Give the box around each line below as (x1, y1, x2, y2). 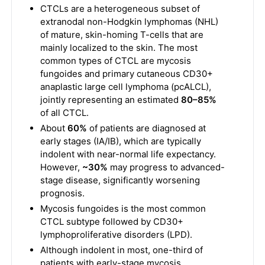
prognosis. (40, 188, 85, 199)
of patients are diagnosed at (86, 122, 206, 134)
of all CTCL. (40, 107, 89, 118)
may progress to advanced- (107, 161, 225, 173)
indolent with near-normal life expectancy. (40, 148, 216, 160)
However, (40, 161, 82, 173)
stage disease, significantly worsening (40, 174, 200, 186)
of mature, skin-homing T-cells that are (40, 29, 203, 40)
